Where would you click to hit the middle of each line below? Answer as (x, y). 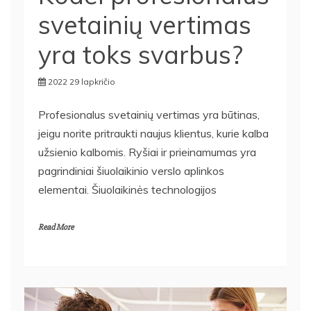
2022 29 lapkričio (82, 76)
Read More (56, 221)
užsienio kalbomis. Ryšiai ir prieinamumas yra (147, 146)
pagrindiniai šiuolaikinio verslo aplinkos (131, 165)
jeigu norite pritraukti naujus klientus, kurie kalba (153, 127)
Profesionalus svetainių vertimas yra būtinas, (149, 109)
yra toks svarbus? (141, 49)
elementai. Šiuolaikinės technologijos (127, 184)
